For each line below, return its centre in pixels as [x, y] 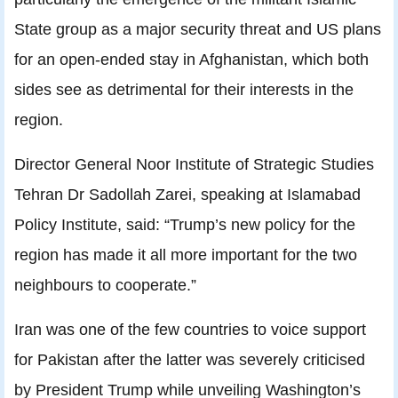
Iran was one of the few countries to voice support [190, 330]
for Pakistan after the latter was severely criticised [190, 360]
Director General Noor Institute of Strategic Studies [194, 164]
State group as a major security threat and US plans [198, 29]
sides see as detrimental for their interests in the [184, 90]
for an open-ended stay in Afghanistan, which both [191, 60]
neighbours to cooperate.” [105, 285]
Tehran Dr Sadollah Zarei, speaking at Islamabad [187, 195]
